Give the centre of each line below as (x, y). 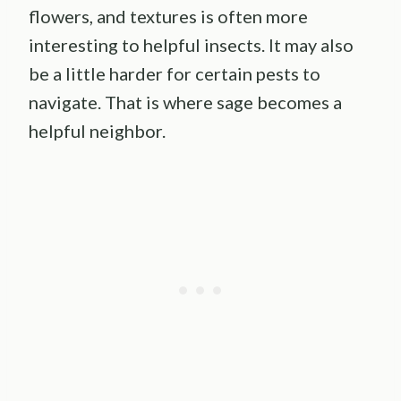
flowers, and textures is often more (168, 16)
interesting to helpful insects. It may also (191, 44)
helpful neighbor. (97, 130)
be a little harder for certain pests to (175, 73)
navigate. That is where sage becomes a (185, 102)
